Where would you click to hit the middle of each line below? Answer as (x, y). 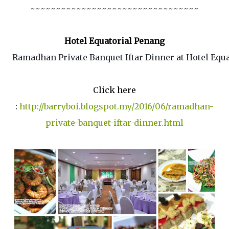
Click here (114, 90)
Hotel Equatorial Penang (114, 41)
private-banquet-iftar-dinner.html (114, 122)
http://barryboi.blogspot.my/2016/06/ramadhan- (117, 106)
